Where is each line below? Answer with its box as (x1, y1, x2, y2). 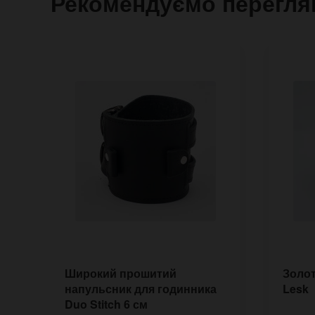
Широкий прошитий (65, 264, 176, 281)
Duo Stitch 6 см (65, 295, 148, 312)
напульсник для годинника (65, 280, 217, 297)
